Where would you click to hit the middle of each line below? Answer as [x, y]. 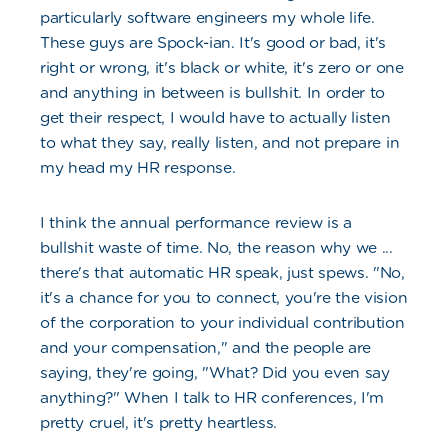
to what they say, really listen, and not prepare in [220, 143]
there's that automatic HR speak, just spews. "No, [222, 273]
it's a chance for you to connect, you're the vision [224, 298]
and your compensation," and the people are [206, 348]
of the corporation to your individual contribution [222, 323]
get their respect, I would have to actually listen [215, 118]
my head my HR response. [138, 168]
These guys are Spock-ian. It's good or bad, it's [213, 43]
